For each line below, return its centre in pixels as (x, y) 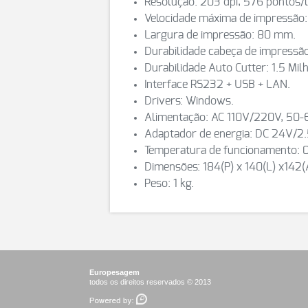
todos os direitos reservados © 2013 (150, 282)
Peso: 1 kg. (169, 184)
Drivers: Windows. (189, 101)
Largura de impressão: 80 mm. (220, 35)
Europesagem (114, 272)
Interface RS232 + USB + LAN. (217, 85)
